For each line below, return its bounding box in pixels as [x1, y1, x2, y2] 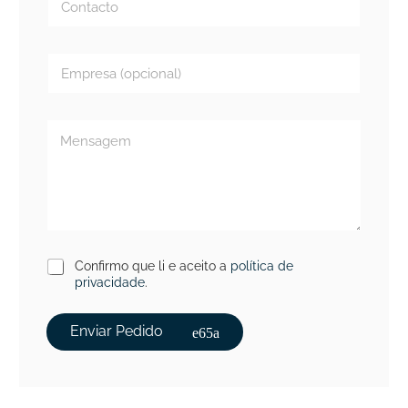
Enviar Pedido [69, 322, 163, 341]
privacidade [74, 274, 145, 290]
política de [229, 258, 293, 273]
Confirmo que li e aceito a [74, 258, 230, 273]
